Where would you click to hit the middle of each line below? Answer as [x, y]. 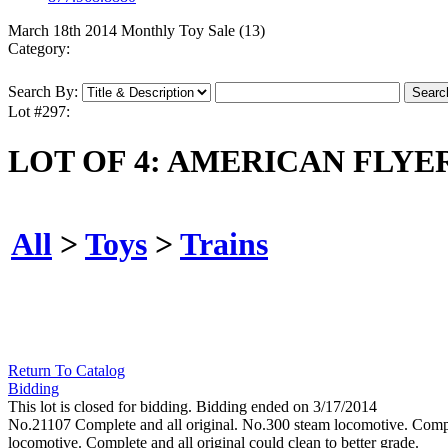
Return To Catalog [66, 371]
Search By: [43, 92]
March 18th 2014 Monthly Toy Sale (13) [136, 31]
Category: [39, 49]
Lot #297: [39, 112]
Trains [224, 243]
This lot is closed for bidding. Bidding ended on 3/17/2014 [192, 407]
